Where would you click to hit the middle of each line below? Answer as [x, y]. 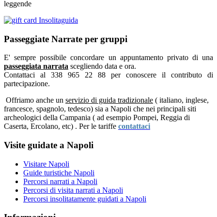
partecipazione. [27, 84]
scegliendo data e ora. [102, 66]
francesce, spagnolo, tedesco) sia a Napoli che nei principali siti [100, 109]
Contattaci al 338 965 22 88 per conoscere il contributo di [108, 75]
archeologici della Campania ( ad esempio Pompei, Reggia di [97, 118]
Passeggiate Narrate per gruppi [66, 39]
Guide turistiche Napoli [59, 172]
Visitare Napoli [46, 164]
